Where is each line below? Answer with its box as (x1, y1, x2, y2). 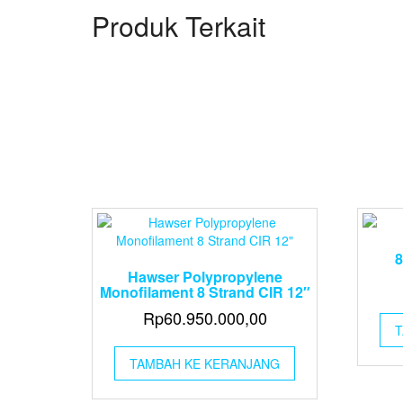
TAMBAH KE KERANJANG (130, 354, 281, 372)
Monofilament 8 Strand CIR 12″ (99, 282, 310, 302)
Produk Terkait (92, 6, 265, 45)
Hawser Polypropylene (127, 266, 282, 287)
